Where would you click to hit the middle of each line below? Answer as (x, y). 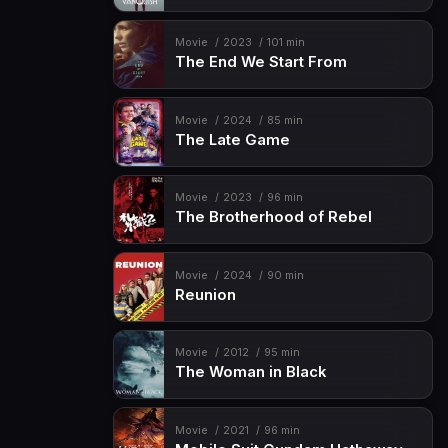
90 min (285, 275)
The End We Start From (260, 62)
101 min (285, 43)
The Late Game (232, 139)
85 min (284, 120)
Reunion (205, 294)
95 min (281, 353)
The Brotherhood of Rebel (273, 217)
